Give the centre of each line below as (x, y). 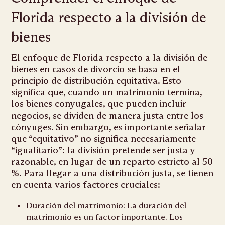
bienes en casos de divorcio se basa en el (96, 69)
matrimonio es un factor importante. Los (105, 217)
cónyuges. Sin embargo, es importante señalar (109, 127)
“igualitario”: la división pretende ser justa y (103, 150)
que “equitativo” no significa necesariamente (104, 139)
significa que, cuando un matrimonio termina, (107, 92)
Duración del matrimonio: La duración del (106, 206)
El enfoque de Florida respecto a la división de (109, 58)
